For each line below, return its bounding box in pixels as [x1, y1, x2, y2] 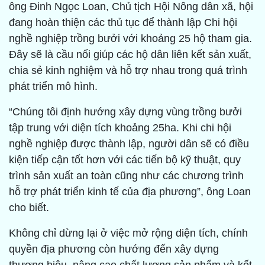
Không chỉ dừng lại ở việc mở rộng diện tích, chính [9, 227, 248, 240]
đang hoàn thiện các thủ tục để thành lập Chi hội [9, 17, 237, 29]
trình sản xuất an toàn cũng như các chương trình [9, 170, 244, 182]
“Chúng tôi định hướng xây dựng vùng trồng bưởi [9, 106, 242, 118]
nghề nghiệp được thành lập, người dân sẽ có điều [9, 138, 249, 150]
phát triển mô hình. [9, 80, 98, 93]
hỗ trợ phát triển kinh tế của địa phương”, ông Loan [9, 186, 251, 198]
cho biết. [9, 202, 49, 214]
